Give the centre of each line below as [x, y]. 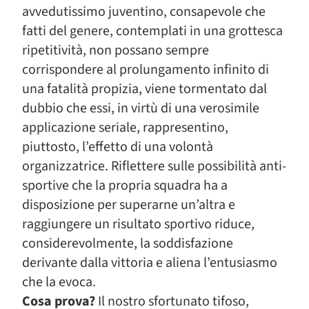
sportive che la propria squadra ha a [125, 186]
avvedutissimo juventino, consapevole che [144, 12]
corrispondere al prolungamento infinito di [146, 70]
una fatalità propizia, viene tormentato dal [144, 89]
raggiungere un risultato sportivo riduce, [138, 224]
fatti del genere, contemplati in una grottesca [152, 31]
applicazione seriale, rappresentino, [125, 128]
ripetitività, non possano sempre [116, 50]
